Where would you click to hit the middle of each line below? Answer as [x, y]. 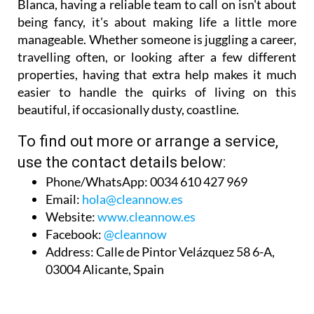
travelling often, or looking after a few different [157, 57]
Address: [70, 252]
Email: [63, 199]
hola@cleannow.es [132, 199]
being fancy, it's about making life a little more [157, 22]
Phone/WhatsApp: [97, 182]
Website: [70, 217]
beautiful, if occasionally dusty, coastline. [128, 110]
